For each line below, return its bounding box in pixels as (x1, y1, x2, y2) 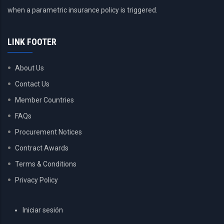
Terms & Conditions (15, 160, 76, 168)
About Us (15, 64, 44, 72)
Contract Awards (15, 144, 68, 152)
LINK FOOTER (7, 36, 56, 47)
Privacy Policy (15, 176, 58, 184)
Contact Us (15, 80, 49, 88)
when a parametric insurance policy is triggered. (7, 6, 157, 14)
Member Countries (15, 96, 74, 104)
